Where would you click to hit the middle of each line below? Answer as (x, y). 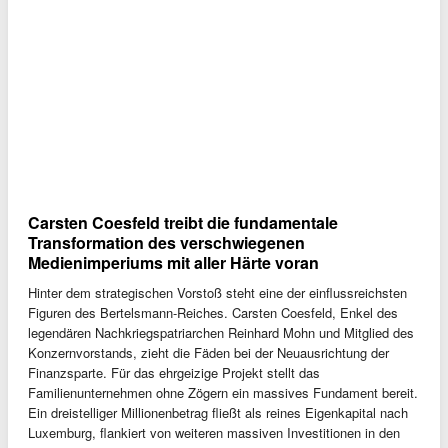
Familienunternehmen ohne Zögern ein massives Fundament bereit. (223, 393)
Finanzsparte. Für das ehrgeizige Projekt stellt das (174, 373)
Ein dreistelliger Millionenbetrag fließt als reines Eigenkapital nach (218, 413)
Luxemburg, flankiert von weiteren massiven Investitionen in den (214, 433)
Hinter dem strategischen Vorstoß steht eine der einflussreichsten (217, 293)
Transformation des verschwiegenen (166, 243)
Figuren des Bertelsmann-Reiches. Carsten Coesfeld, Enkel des (213, 313)
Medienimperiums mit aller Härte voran (173, 263)
